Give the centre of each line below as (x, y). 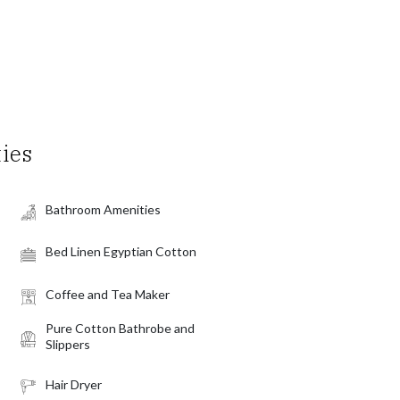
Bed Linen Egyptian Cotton (121, 252)
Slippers (67, 345)
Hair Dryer (73, 384)
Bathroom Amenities (103, 209)
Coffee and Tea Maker (107, 294)
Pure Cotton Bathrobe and (120, 329)
